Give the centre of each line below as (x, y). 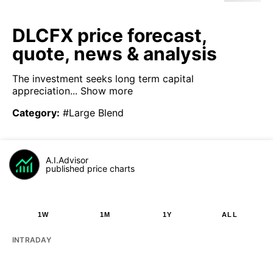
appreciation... (45, 91)
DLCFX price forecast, (109, 35)
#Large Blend (93, 113)
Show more (105, 91)
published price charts (90, 168)
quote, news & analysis (115, 54)
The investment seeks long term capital (103, 79)
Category (34, 113)
